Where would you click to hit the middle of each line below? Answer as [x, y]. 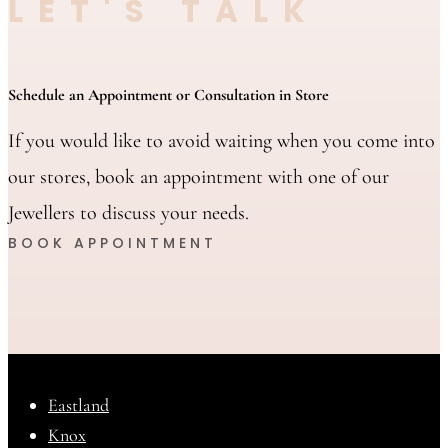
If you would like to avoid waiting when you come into [221, 141]
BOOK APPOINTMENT [112, 243]
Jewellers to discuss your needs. [128, 213]
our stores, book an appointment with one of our [198, 177]
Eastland [78, 405]
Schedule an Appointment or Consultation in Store [168, 95]
